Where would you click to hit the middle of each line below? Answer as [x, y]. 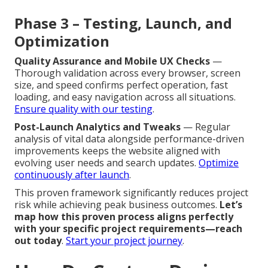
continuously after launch [72, 174]
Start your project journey [124, 240]
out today [38, 240]
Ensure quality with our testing [83, 109]
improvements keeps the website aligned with [117, 150]
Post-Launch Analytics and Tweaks [98, 127]
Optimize [219, 162]
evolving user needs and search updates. [106, 162]
